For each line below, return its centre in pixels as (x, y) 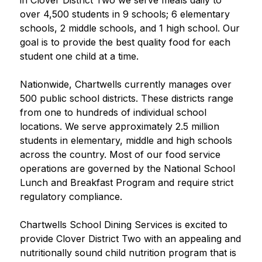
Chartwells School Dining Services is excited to (123, 225)
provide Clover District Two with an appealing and (130, 239)
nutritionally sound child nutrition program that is (128, 253)
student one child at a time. (79, 56)
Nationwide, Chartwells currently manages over (125, 84)
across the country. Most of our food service (120, 154)
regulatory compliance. (71, 196)
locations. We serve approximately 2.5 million (119, 126)
